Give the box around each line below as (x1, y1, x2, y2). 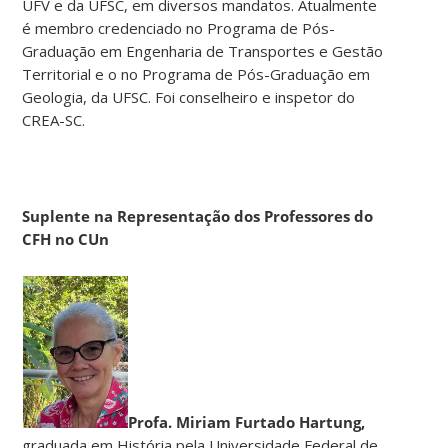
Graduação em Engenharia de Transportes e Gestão (22, 40, 384, 61)
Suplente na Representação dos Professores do (22, 205, 374, 226)
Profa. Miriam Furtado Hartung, (128, 411, 366, 432)
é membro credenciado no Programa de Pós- (22, 17, 336, 38)
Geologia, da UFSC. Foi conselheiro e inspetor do (22, 86, 356, 107)
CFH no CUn (22, 228, 110, 249)
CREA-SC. (22, 109, 86, 130)
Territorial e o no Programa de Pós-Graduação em (22, 63, 371, 84)
